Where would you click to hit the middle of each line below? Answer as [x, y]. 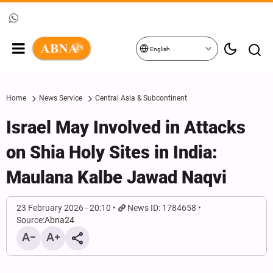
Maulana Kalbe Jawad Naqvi [116, 177]
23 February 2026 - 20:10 [64, 208]
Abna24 [59, 220]
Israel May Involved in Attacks [126, 127]
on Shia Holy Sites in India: [112, 152]
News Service [61, 98]
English [159, 49]
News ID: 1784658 [162, 208]
